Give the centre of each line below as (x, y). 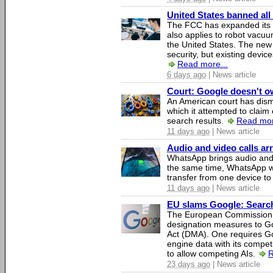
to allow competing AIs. (212, 253)
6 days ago (186, 75)
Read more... (203, 64)
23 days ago (189, 264)
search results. (197, 121)
